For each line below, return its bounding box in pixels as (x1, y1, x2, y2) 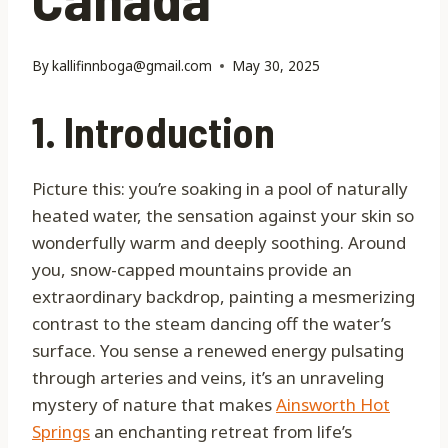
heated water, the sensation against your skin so (32, 204, 414, 228)
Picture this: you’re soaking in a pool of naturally (32, 177, 408, 201)
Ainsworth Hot (276, 393, 390, 417)
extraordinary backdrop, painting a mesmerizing (32, 285, 415, 309)
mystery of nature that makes (32, 393, 276, 417)
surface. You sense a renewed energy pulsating (32, 339, 404, 363)
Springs (32, 420, 90, 444)
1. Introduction (32, 106, 275, 157)
